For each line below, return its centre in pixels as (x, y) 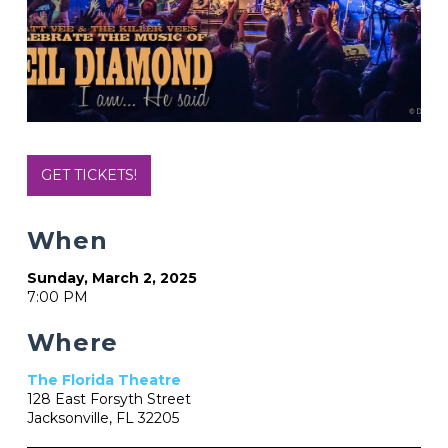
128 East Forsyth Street (108, 399)
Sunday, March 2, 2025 (111, 278)
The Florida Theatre (103, 380)
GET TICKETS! (88, 175)
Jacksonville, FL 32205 (102, 418)
